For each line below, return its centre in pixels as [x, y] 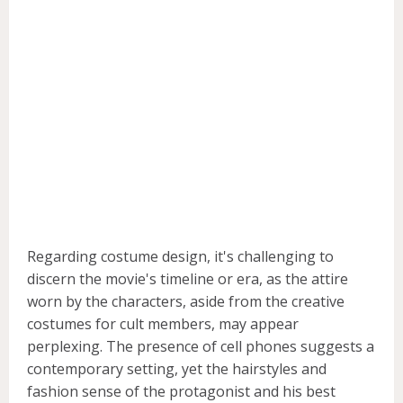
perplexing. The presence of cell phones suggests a [201, 346]
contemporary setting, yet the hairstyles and [177, 368]
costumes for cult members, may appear [163, 323]
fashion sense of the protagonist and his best [181, 391]
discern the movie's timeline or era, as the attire [188, 278]
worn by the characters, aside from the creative [186, 301]
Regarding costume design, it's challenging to [180, 256]
